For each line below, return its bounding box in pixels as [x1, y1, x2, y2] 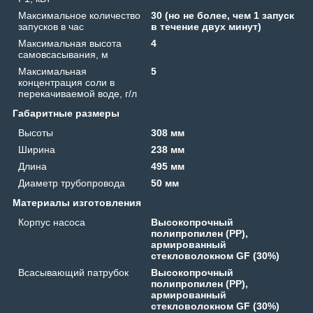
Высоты [18, 126, 53, 138]
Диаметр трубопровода [18, 177, 125, 189]
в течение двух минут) [151, 20, 262, 32]
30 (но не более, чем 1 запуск [151, 9, 295, 21]
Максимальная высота [18, 37, 122, 49]
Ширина [18, 143, 55, 155]
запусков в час [18, 20, 84, 32]
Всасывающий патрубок [18, 266, 129, 278]
